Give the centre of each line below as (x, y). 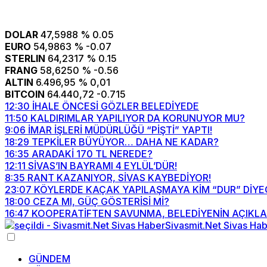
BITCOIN (25, 94)
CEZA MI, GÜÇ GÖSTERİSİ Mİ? (101, 201)
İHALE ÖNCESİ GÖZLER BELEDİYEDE (116, 106)
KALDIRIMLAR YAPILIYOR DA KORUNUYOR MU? (138, 118)
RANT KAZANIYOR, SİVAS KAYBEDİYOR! (119, 178)
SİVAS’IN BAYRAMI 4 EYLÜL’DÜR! (103, 166)
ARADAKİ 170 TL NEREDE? (92, 154)
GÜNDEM (49, 259)
